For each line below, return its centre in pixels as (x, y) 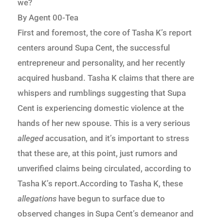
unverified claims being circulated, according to (104, 169)
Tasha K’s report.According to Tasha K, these (100, 184)
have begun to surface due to (111, 199)
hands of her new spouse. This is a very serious (104, 123)
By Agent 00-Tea (48, 18)
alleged (30, 138)
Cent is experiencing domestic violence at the (101, 108)
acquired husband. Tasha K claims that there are (106, 78)
